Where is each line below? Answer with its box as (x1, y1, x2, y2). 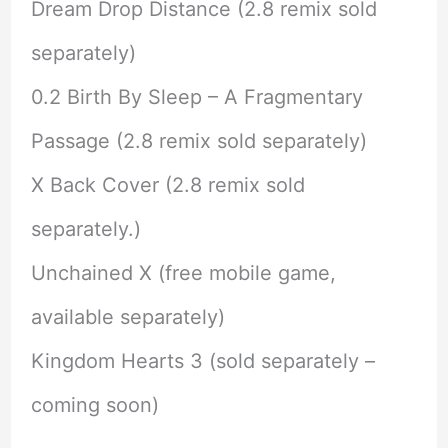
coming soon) (30, 393, 159, 418)
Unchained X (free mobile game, (30, 261, 336, 286)
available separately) (30, 305, 225, 330)
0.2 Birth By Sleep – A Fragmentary (30, 85, 363, 110)
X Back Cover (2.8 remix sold (30, 173, 305, 198)
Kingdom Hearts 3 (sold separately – (30, 349, 375, 374)
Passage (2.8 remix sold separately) (30, 129, 367, 154)
